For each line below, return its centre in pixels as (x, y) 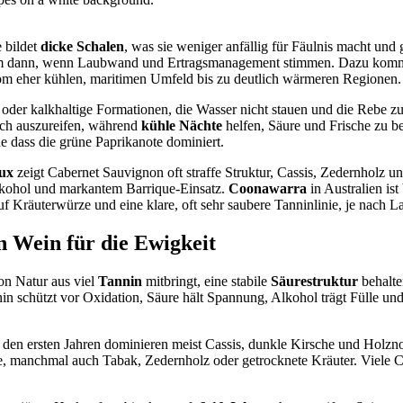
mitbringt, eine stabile (206, 282)
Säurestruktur (314, 282)
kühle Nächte (182, 126)
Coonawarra (268, 189)
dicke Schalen (82, 47)
